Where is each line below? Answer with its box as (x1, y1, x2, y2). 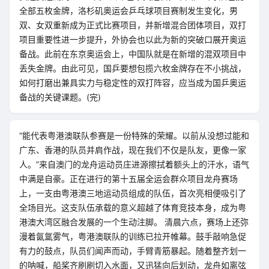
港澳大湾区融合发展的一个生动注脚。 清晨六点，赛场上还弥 (19, 217, 249, 227)
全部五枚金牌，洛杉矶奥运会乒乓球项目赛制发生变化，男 (19, 5, 238, 16)
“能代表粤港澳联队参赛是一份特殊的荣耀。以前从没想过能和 (19, 130, 249, 141)
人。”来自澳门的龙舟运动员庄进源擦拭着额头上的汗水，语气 (19, 159, 249, 169)
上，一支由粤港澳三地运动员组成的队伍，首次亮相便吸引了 (19, 188, 246, 198)
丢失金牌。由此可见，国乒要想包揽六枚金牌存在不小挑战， (19, 63, 246, 73)
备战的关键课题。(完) (19, 92, 101, 102)
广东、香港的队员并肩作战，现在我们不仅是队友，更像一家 (19, 145, 246, 155)
